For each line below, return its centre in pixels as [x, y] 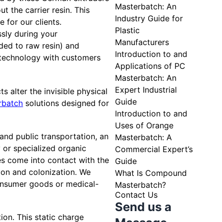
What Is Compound [151, 173]
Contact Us [136, 195]
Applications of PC [150, 66]
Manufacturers [142, 42]
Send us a [143, 207]
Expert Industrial [146, 90]
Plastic [127, 30]
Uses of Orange [144, 126]
